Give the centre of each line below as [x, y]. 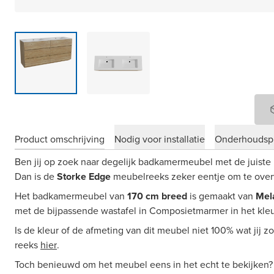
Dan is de [36, 177]
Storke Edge [84, 177]
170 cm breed [157, 196]
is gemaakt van [221, 196]
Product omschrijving [60, 139]
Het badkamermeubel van [71, 196]
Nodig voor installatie [160, 139]
